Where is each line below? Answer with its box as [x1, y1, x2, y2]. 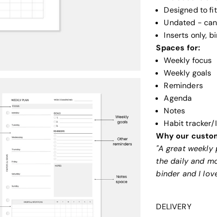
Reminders [164, 80, 203, 91]
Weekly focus [164, 55, 212, 65]
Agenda [164, 93, 192, 103]
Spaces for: [156, 42, 201, 53]
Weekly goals [164, 67, 212, 78]
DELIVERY [156, 201, 191, 212]
